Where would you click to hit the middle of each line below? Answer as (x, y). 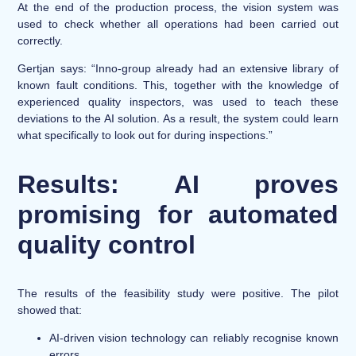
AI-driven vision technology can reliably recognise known (194, 338)
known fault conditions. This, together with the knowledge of (178, 85)
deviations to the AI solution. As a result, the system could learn (178, 118)
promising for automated (178, 214)
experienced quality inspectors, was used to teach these (178, 101)
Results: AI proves (178, 184)
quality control (107, 244)
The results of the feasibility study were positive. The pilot (178, 293)
